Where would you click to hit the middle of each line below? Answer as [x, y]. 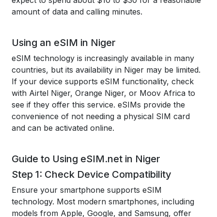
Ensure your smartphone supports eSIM [87, 190]
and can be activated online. [63, 128]
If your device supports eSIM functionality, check [103, 81]
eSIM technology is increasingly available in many [103, 58]
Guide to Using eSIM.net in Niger [86, 159]
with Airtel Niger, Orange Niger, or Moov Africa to [103, 93]
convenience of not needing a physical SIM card [101, 116]
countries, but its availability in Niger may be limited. [106, 70]
